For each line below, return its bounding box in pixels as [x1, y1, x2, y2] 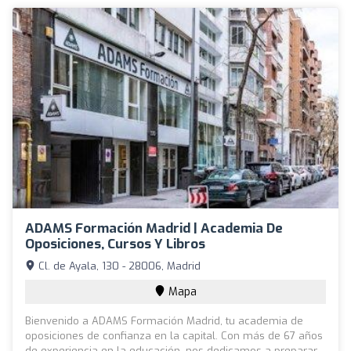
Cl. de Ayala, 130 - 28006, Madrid [35, 259, 201, 273]
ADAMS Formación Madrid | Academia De [25, 219, 283, 237]
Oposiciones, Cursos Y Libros [25, 234, 205, 253]
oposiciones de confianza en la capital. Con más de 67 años [25, 328, 323, 342]
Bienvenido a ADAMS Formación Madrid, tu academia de [25, 313, 303, 327]
